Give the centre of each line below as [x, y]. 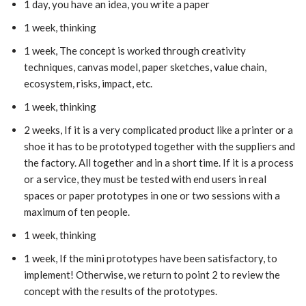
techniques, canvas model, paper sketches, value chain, [145, 67]
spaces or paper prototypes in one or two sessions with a [152, 196]
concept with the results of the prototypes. [121, 291]
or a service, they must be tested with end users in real [145, 179]
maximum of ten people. [77, 212]
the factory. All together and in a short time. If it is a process [159, 163]
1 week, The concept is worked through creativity [135, 51]
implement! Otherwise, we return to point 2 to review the [152, 275]
